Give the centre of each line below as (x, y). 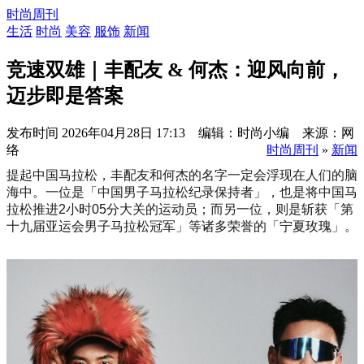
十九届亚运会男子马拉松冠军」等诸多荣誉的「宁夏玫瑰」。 (182, 226)
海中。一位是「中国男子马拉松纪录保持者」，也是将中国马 (182, 192)
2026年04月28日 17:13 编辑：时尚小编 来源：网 (208, 132)
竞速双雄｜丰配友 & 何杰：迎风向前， (175, 69)
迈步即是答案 (65, 95)
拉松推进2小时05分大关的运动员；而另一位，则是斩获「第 (180, 209)
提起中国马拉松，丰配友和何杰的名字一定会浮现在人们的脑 (182, 175)
